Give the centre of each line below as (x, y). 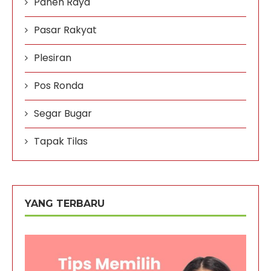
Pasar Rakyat (65, 30)
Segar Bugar (63, 113)
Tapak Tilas (61, 141)
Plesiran (53, 57)
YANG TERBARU (65, 203)
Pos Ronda (59, 85)
